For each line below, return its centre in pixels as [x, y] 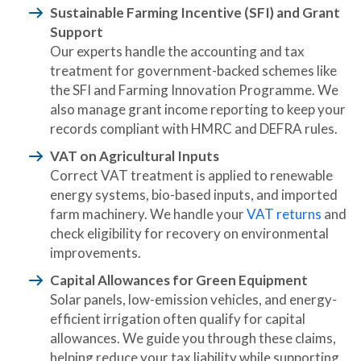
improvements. [95, 253]
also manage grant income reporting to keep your [198, 109]
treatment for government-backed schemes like [193, 71]
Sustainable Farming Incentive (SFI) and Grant [195, 12]
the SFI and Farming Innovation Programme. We [194, 90]
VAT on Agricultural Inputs [135, 156]
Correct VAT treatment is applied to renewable [191, 175]
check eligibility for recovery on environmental [189, 233]
